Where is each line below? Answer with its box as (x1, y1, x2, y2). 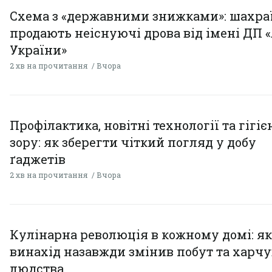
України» (10, 41, 67, 58)
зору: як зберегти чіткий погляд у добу (10, 134, 256, 150)
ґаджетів (10, 151, 66, 167)
